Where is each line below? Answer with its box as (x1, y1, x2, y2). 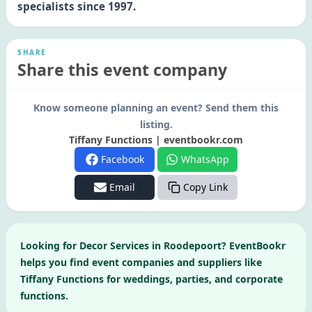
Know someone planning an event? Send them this (33, 101, 279, 114)
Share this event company (17, 58, 227, 81)
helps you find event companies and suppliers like (20, 256, 262, 269)
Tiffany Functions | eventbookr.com (69, 133, 243, 146)
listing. (139, 118, 173, 131)
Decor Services (79, 239, 149, 252)
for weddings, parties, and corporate (104, 272, 283, 286)
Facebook (100, 153, 144, 166)
